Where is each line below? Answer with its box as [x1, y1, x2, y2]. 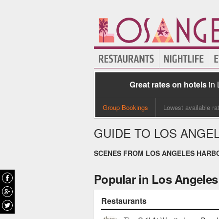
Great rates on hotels [130, 79, 207, 90]
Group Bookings [103, 103, 148, 112]
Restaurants [101, 195, 147, 206]
